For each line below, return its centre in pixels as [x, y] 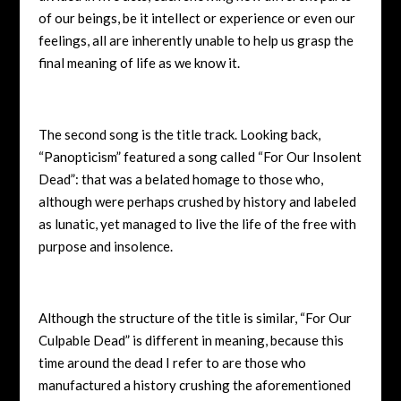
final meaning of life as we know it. [139, 62]
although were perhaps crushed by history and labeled [197, 201]
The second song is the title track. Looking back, [179, 134]
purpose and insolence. [105, 246]
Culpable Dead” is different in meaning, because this [191, 340]
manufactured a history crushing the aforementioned [194, 384]
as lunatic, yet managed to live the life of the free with [197, 223]
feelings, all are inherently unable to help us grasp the [196, 40]
